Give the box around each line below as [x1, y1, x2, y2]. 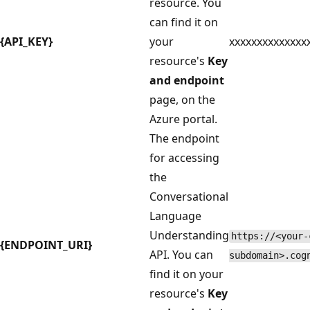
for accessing [149, 150, 219, 166]
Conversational [149, 189, 228, 205]
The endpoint [149, 131, 219, 147]
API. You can [149, 247, 213, 263]
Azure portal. [149, 111, 217, 127]
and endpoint [149, 73, 224, 89]
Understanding [149, 228, 229, 244]
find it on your [149, 266, 224, 282]
